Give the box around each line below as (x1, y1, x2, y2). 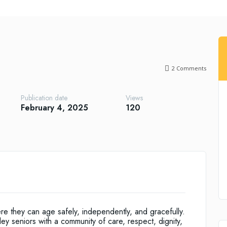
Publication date (21, 93, 68, 103)
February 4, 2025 (21, 101, 89, 113)
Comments (174, 64, 206, 72)
